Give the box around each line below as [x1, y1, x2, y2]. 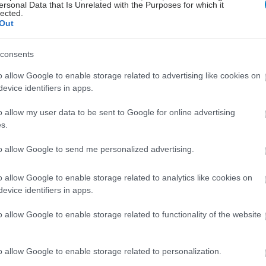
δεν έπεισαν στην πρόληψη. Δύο [81, 56, 213, 66]
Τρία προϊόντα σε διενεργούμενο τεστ [81, 27, 236, 37]
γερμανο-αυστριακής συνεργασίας [81, 42, 224, 52]
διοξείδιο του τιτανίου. [81, 84, 173, 94]
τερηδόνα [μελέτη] [81, 7, 179, 20]
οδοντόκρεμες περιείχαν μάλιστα [81, 70, 216, 80]
